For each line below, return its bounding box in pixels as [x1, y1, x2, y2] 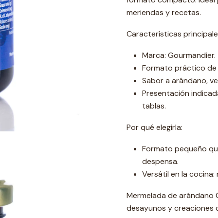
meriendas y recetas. [127, 7, 201, 18]
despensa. [142, 156, 179, 166]
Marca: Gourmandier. [142, 50, 216, 60]
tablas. [142, 101, 166, 111]
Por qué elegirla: [127, 122, 182, 132]
